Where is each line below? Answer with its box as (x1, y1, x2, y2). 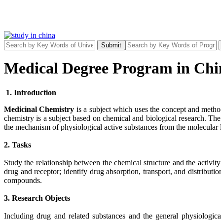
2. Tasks (4, 140, 31, 149)
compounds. (4, 176, 42, 184)
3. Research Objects (4, 193, 70, 202)
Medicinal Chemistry (4, 105, 74, 113)
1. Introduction (4, 88, 56, 97)
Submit (101, 41, 121, 49)
